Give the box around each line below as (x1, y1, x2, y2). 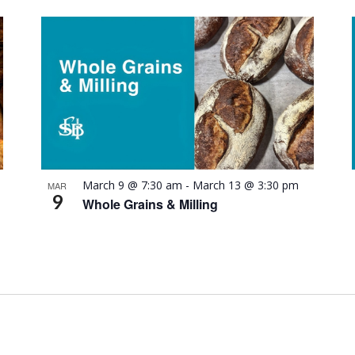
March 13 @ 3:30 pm (193, 177, 300, 193)
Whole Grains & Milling (82, 195, 219, 214)
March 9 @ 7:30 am (82, 177, 183, 193)
